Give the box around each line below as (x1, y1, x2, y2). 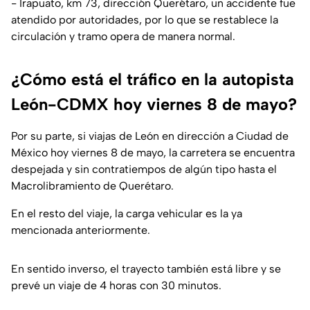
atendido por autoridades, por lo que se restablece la (11, 13, 278, 27)
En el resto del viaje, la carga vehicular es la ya (11, 207, 242, 221)
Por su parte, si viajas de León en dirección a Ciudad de (11, 129, 289, 143)
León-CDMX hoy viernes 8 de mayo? (11, 94, 297, 115)
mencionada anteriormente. (11, 224, 150, 237)
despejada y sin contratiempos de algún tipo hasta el (11, 163, 277, 176)
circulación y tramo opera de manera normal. (11, 30, 235, 44)
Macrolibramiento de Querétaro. (11, 179, 174, 193)
